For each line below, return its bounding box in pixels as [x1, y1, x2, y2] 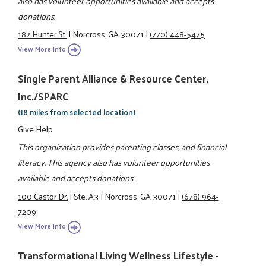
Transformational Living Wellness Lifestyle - [18, 246, 219, 265]
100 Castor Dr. [18, 188, 68, 204]
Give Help [18, 121, 53, 137]
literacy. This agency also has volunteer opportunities [18, 154, 210, 170]
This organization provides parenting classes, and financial [18, 139, 227, 155]
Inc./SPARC [18, 87, 69, 105]
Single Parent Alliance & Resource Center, [18, 69, 209, 87]
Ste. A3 [74, 188, 99, 204]
